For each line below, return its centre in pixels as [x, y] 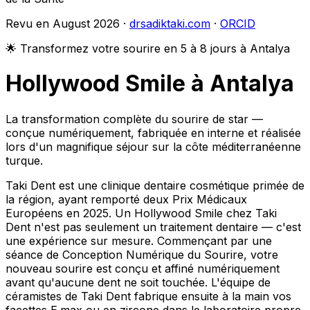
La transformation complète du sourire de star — [134, 119]
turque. [24, 160]
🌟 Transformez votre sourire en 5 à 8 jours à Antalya [148, 48]
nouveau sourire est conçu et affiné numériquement [143, 268]
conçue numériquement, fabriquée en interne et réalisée [153, 133]
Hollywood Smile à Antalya [150, 84]
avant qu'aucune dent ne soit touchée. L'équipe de [138, 282]
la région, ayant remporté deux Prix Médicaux [126, 199]
